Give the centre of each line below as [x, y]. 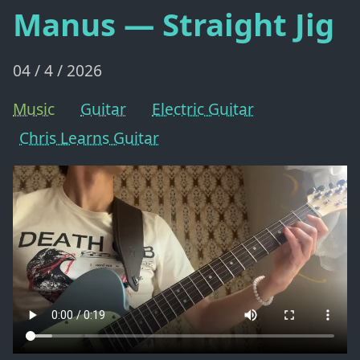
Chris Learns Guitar [89, 138]
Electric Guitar [203, 109]
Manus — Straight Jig [174, 25]
